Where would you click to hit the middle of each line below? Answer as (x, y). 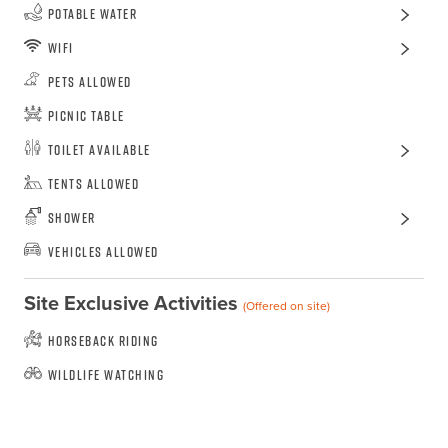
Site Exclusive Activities (133, 303)
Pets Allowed (89, 82)
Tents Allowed (93, 184)
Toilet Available (99, 150)
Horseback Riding (103, 341)
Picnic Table (86, 116)
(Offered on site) (286, 306)
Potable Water (92, 14)
